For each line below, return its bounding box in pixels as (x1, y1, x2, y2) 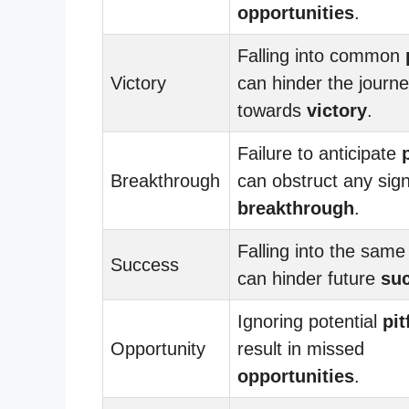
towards (237, 100, 307, 121)
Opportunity (110, 338, 205, 359)
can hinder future (237, 267, 381, 288)
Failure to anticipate (237, 142, 402, 163)
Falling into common (237, 45, 405, 66)
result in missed (237, 338, 364, 359)
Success (110, 254, 179, 275)
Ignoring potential (237, 310, 383, 331)
